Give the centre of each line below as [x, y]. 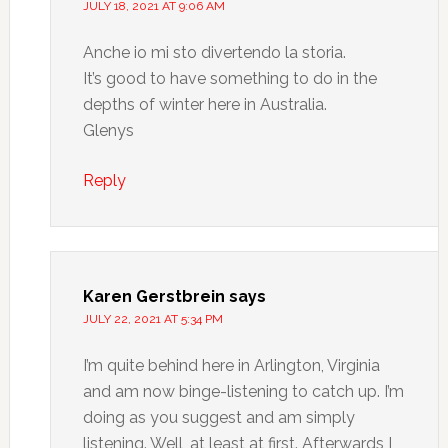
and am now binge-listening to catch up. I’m [243, 391]
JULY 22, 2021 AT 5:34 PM [152, 319]
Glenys [108, 130]
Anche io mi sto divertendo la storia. [214, 52]
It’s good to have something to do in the [229, 78]
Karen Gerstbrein [153, 296]
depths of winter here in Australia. [204, 104]
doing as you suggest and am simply [218, 417]
